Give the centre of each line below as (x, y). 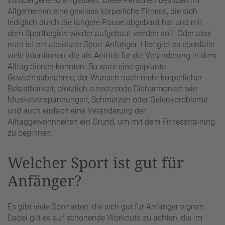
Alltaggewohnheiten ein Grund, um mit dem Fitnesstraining (111, 122)
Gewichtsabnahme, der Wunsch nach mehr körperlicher (105, 78)
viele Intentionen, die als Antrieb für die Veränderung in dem (112, 56)
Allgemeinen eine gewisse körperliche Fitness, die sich (102, 12)
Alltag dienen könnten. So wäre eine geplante (87, 67)
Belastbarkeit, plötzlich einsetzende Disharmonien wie (102, 89)
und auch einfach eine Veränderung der (77, 111)
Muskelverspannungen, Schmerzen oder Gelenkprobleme (107, 100)
